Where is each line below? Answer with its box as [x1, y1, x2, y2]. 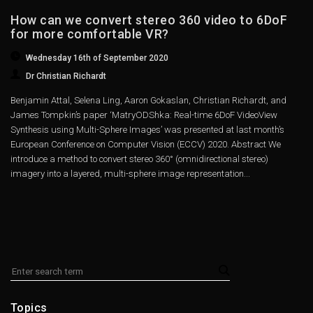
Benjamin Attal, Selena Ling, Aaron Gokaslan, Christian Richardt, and [10, 95, 286, 106]
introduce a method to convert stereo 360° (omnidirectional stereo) [10, 154, 268, 165]
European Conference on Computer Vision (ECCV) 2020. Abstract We [10, 139, 281, 150]
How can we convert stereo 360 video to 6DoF [10, 12, 288, 27]
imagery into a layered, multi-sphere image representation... [10, 168, 250, 180]
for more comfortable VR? [10, 26, 169, 41]
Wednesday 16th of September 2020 [26, 53, 169, 64]
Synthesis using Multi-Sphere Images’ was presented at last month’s [10, 124, 284, 136]
